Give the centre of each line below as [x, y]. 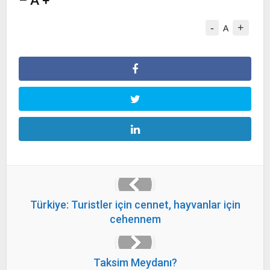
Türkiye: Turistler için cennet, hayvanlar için [135, 205]
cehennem [135, 219]
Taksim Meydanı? [135, 262]
